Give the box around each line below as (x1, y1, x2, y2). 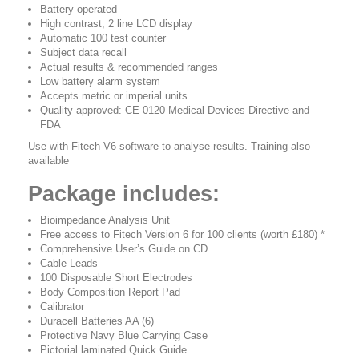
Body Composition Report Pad (40, 286, 180, 298)
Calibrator (40, 301, 84, 313)
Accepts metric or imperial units (40, 90, 188, 102)
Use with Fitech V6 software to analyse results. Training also (28, 140, 310, 152)
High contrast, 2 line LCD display (40, 18, 192, 30)
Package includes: (28, 182, 220, 206)
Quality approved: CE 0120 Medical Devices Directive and (40, 104, 309, 116)
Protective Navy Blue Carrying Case (40, 329, 208, 341)
